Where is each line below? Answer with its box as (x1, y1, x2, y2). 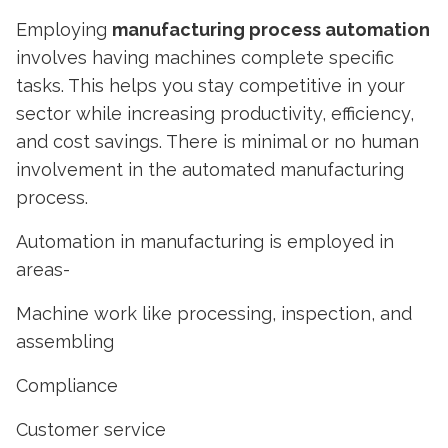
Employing (16, 19, 112, 40)
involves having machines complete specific (16, 47, 394, 68)
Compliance (16, 375, 118, 396)
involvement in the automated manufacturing (16, 159, 404, 180)
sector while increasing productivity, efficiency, (16, 103, 414, 124)
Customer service (16, 419, 166, 440)
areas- (16, 259, 70, 280)
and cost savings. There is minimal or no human (16, 131, 419, 152)
